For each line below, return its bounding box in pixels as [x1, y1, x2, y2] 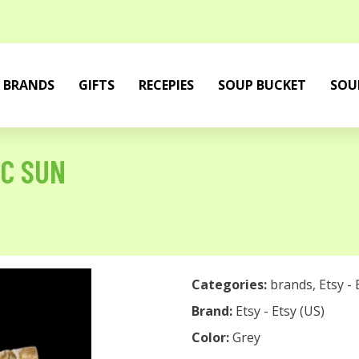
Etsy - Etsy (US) [236, 302, 325, 320]
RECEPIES [139, 76, 194, 94]
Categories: [192, 276, 267, 293]
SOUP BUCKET [218, 76, 306, 94]
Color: [192, 329, 232, 346]
